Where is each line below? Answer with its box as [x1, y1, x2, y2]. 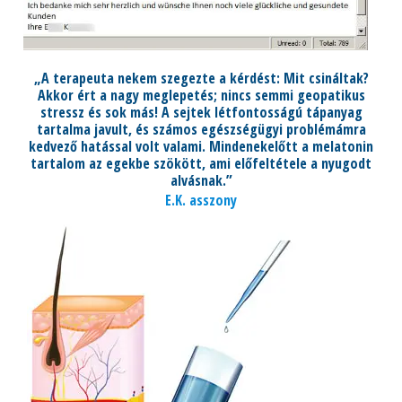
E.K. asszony [165, 190, 237, 211]
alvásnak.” [170, 170, 232, 191]
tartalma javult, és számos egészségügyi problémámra [36, 119, 366, 140]
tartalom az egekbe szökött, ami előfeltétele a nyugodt [31, 153, 371, 174]
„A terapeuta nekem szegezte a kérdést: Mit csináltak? [33, 68, 369, 89]
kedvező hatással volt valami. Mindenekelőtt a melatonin [29, 136, 373, 157]
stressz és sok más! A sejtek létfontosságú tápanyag [39, 102, 363, 123]
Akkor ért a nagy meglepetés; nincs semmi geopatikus [37, 85, 365, 106]
